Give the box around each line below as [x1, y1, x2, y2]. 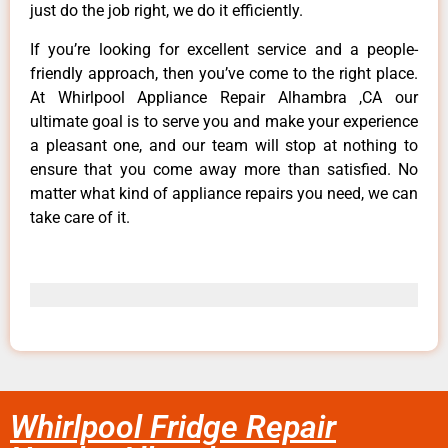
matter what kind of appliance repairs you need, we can [30, 183, 418, 203]
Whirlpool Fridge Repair [10, 407, 336, 446]
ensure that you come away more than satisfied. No [30, 159, 418, 179]
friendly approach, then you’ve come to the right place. [30, 63, 418, 83]
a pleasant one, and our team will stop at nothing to [30, 135, 418, 155]
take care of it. [30, 207, 130, 227]
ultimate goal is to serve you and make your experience [30, 111, 418, 131]
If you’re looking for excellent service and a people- [30, 39, 418, 59]
